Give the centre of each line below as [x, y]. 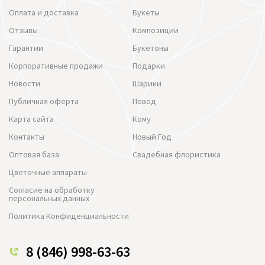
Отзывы [23, 30]
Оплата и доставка [44, 12]
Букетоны [151, 48]
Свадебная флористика [177, 154]
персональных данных [49, 198]
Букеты [146, 12]
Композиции [156, 30]
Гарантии [26, 48]
